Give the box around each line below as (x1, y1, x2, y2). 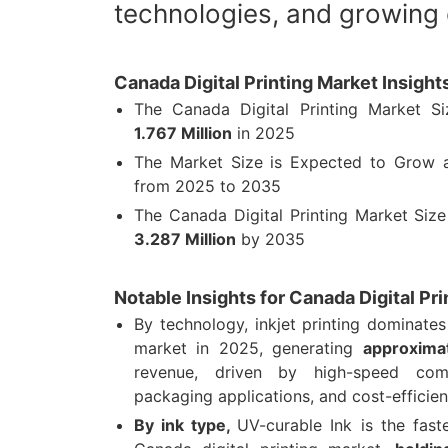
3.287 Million (134, 228, 236, 249)
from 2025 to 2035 (134, 175, 281, 196)
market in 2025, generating (134, 337, 363, 358)
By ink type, (134, 414, 238, 435)
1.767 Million (134, 122, 232, 143)
